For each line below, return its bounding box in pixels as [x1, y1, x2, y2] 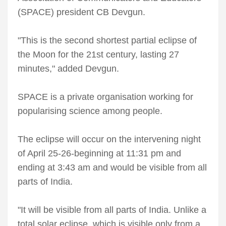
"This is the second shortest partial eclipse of [18, 35, 197, 46]
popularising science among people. [18, 106, 162, 117]
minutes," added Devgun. [18, 64, 119, 74]
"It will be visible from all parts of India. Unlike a [18, 205, 206, 215]
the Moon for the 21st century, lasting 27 [18, 49, 179, 60]
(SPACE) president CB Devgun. [18, 7, 145, 18]
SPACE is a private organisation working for [18, 92, 193, 102]
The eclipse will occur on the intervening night [18, 134, 201, 145]
